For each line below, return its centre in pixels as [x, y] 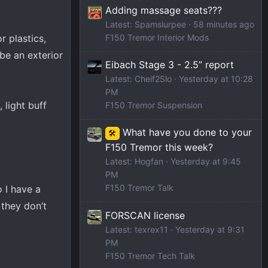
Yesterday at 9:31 [210, 229]
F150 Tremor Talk [139, 188]
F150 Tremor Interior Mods [157, 38]
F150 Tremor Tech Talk [150, 255]
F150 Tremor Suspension [154, 105]
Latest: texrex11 [137, 229]
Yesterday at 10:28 [216, 79]
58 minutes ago [224, 25]
